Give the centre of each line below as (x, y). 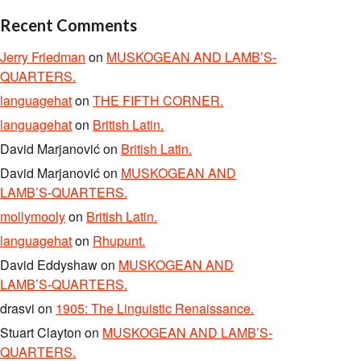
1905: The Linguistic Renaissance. (155, 308)
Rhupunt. (119, 241)
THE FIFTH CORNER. (158, 100)
